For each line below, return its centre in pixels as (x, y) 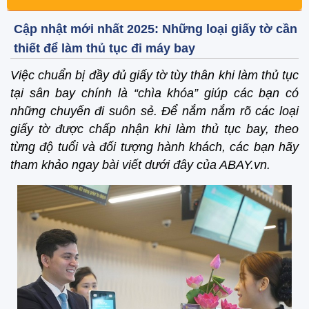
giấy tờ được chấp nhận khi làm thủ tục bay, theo (154, 129)
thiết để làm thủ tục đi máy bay (104, 48)
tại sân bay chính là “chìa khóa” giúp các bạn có (154, 93)
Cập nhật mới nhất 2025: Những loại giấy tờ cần (156, 29)
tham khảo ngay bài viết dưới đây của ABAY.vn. (140, 165)
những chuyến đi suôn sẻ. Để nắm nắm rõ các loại (154, 111)
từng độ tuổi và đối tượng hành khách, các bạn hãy (154, 147)
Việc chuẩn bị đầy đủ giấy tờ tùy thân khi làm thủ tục (154, 75)
